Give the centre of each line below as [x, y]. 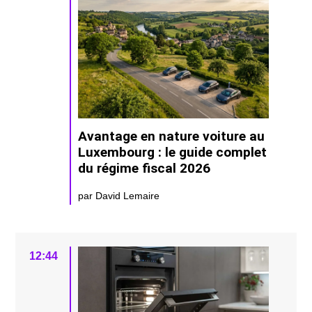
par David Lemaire [119, 195]
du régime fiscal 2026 [145, 168]
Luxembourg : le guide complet [173, 152]
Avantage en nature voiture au [172, 136]
